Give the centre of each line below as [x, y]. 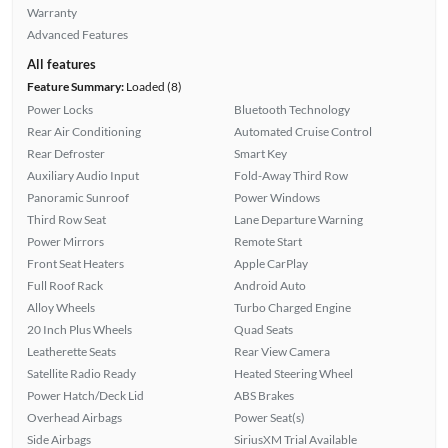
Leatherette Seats [71, 352]
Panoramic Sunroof [77, 198]
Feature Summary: [75, 87]
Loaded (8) [152, 87]
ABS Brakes [264, 396]
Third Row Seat [66, 220]
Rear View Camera [282, 352]
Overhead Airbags [74, 418]
